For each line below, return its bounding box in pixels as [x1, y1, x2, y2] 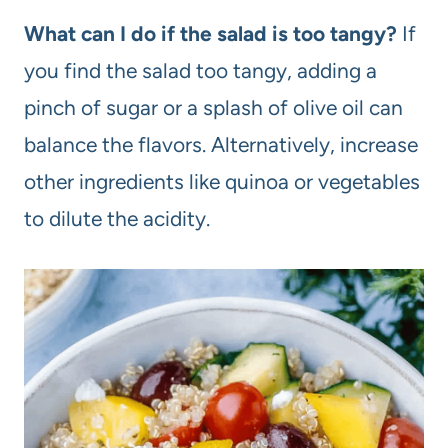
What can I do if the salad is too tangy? [24, 20, 397, 46]
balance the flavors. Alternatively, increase [24, 131, 418, 157]
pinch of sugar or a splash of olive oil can [24, 94, 403, 120]
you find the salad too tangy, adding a [24, 57, 377, 83]
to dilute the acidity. [24, 205, 210, 231]
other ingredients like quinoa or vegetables [24, 168, 420, 194]
